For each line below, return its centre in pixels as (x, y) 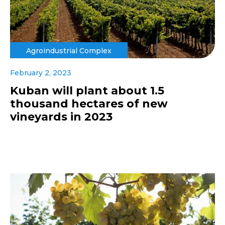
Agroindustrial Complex (69, 51)
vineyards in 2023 (61, 117)
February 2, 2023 (41, 73)
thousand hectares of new (89, 104)
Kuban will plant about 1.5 (87, 91)
